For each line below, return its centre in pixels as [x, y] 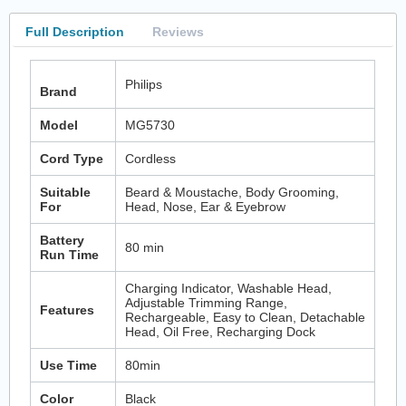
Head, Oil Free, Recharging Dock [221, 331]
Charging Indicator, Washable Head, [229, 288]
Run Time [70, 254]
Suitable [66, 192]
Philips [144, 84]
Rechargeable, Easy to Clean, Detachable [246, 317]
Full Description [74, 31]
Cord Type [72, 158]
